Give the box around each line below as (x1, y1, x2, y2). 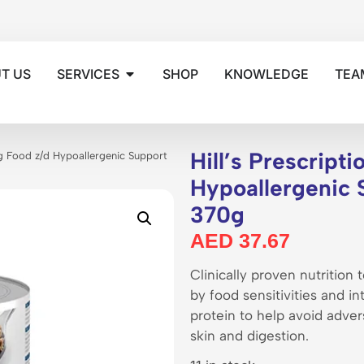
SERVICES (57, 66, 120, 82)
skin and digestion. (190, 327, 309, 344)
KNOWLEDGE (224, 66, 310, 82)
